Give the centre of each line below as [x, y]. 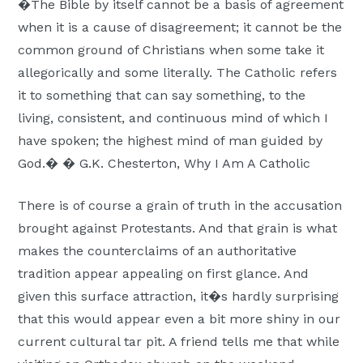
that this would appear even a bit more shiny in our [179, 319]
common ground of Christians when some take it [171, 50]
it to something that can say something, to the [162, 96]
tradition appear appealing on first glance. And [164, 274]
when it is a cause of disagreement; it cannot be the [180, 28]
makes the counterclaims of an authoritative [158, 251]
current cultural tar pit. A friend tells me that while [179, 342]
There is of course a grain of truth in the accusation [180, 206]
